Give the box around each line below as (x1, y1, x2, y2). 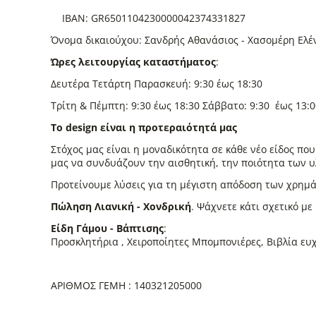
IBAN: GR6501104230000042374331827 (51, 11, 245, 25)
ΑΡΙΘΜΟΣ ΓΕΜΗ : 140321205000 (51, 279, 202, 292)
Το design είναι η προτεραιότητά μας (51, 121, 237, 134)
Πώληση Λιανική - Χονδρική (51, 200, 191, 213)
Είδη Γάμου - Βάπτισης (51, 221, 164, 235)
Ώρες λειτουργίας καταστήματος (51, 55, 216, 68)
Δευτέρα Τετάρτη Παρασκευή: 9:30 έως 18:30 (51, 77, 276, 90)
